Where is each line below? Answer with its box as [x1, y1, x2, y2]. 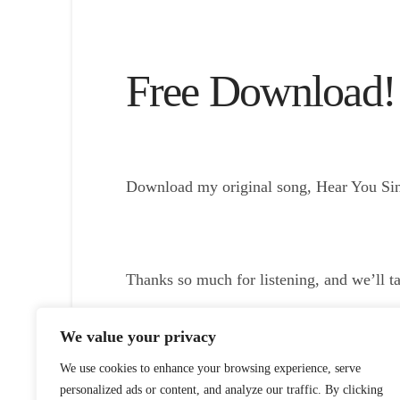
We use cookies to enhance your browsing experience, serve [60, 362, 361, 375]
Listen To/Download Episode [125, 316, 315, 335]
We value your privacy [60, 328, 216, 346]
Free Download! [125, 66, 396, 117]
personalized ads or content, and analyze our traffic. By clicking [60, 383, 383, 396]
